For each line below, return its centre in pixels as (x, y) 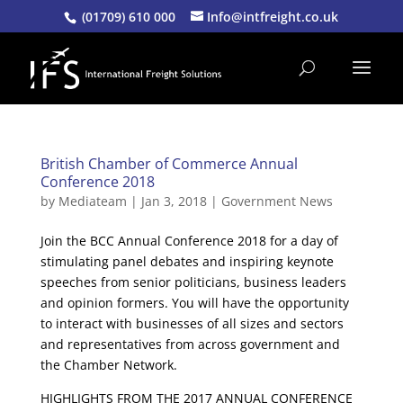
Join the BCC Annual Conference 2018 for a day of (189, 241)
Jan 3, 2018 (174, 201)
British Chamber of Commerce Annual (169, 164)
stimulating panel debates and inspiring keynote (187, 261)
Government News (277, 201)
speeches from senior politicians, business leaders (193, 282)
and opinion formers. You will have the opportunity (194, 303)
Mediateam (92, 201)
